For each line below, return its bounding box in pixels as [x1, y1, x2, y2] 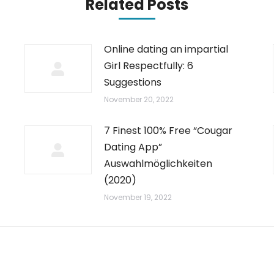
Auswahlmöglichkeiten [103, 157, 212, 171]
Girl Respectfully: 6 [103, 59, 193, 73]
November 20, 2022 [103, 94, 174, 105]
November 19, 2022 [103, 192, 172, 202]
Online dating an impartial [103, 42, 228, 56]
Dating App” [103, 140, 162, 154]
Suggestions [103, 75, 161, 89]
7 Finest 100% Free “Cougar [103, 124, 232, 138]
